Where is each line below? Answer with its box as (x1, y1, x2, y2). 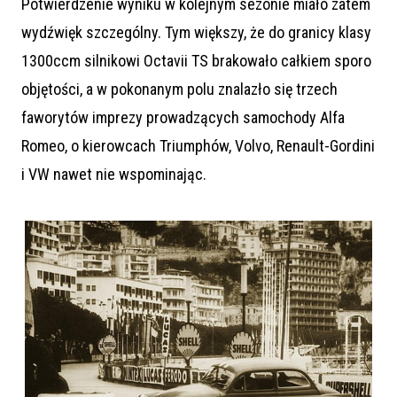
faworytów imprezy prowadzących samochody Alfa (21, 107, 345, 127)
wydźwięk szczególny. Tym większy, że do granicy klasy (21, 22, 371, 42)
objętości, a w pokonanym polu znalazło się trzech (21, 79, 338, 98)
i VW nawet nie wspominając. (21, 164, 206, 183)
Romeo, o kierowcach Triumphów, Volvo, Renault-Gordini (21, 136, 375, 155)
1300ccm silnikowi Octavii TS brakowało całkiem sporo (21, 51, 371, 70)
